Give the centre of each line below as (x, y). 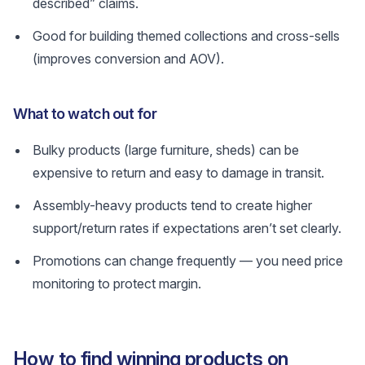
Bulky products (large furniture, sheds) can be (166, 150)
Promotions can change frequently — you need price (188, 261)
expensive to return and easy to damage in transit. (178, 173)
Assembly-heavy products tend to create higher (172, 205)
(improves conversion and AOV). (128, 59)
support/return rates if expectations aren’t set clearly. (187, 228)
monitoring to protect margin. (117, 284)
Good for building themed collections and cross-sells (186, 36)
